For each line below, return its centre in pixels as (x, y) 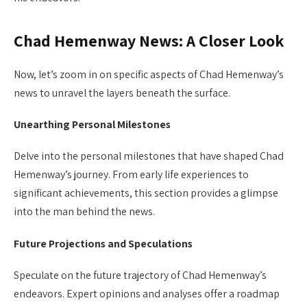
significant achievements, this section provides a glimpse (146, 193)
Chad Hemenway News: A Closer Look (149, 41)
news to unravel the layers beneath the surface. (122, 93)
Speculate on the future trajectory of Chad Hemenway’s (140, 275)
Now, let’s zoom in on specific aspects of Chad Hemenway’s (149, 75)
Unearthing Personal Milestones (92, 125)
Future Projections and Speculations (103, 243)
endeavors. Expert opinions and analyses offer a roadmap (147, 293)
